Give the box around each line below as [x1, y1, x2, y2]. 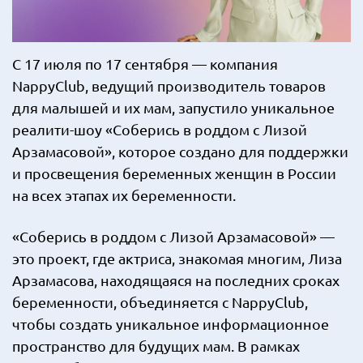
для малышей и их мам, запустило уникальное [12, 99, 335, 117]
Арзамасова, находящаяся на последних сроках [12, 271, 340, 289]
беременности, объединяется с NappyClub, [12, 293, 308, 311]
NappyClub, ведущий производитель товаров [12, 77, 326, 95]
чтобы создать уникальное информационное [12, 315, 329, 333]
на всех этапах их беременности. [12, 186, 236, 204]
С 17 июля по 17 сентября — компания [12, 55, 278, 73]
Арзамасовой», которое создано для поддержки [12, 143, 348, 160]
